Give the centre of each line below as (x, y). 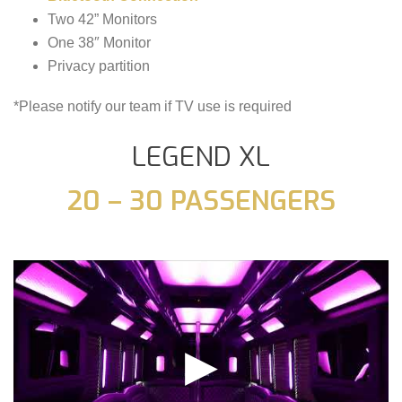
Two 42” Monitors (102, 19)
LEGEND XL (201, 157)
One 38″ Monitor (99, 42)
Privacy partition (98, 66)
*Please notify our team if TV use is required (153, 106)
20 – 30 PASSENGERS (201, 201)
